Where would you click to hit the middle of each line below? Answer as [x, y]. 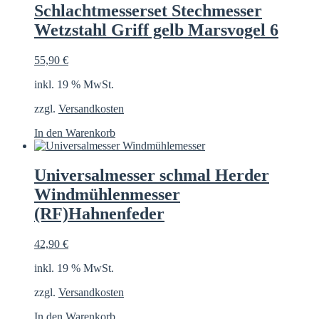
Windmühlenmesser [107, 195]
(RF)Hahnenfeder [99, 214]
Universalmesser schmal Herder [152, 176]
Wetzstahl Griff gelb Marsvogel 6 [156, 30]
